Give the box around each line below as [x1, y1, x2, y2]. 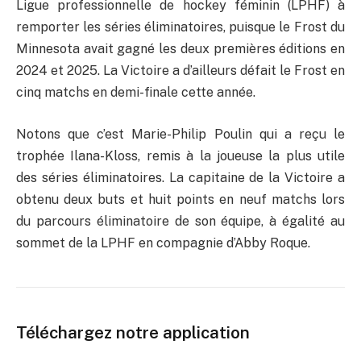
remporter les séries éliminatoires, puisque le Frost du [16, 19, 345, 35]
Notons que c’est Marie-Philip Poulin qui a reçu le [16, 126, 345, 142]
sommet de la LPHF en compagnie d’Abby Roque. [16, 234, 310, 251]
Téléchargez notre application [16, 322, 250, 342]
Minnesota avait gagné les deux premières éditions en [16, 41, 345, 57]
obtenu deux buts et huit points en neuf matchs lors [16, 191, 345, 207]
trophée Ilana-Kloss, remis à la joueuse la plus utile [16, 147, 345, 164]
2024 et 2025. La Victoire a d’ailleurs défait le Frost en [16, 63, 345, 79]
